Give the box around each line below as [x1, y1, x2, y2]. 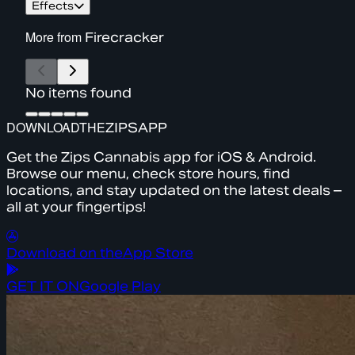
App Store [123, 244, 193, 261]
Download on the [6, 244, 123, 261]
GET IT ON [6, 277, 79, 295]
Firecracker [85, 29, 164, 46]
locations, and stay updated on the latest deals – [6, 181, 342, 199]
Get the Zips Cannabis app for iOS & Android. [6, 148, 316, 166]
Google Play [79, 277, 161, 295]
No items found [25, 84, 132, 101]
